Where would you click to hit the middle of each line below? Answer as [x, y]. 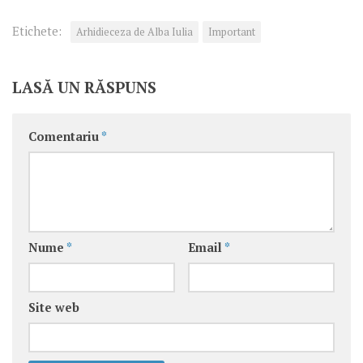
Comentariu [65, 136]
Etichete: [37, 31]
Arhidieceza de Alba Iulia [135, 32]
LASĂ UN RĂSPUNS [84, 87]
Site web [54, 307]
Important [232, 32]
